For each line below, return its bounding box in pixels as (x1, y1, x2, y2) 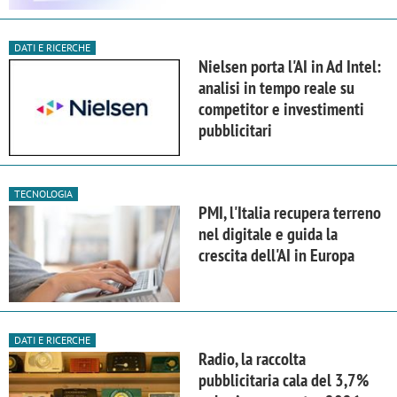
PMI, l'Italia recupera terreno (198, 201, 381, 225)
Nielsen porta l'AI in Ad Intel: (198, 54, 381, 78)
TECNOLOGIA (14, 187, 73, 201)
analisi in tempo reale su (198, 75, 354, 99)
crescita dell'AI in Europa (198, 244, 354, 268)
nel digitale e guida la (198, 222, 338, 246)
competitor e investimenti (198, 97, 364, 121)
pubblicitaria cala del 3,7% (198, 369, 369, 393)
